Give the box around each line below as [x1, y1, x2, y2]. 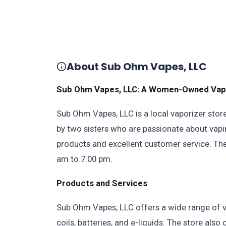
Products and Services [56, 178, 147, 188]
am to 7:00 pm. [56, 154, 112, 164]
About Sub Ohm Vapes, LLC [67, 60, 207, 74]
